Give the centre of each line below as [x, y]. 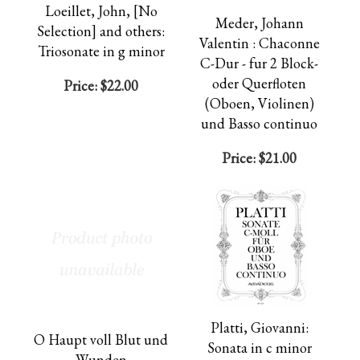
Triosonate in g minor [101, 51]
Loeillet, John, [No [101, 11]
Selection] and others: [101, 31]
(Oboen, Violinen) [259, 103]
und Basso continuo [259, 123]
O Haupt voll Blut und [101, 340]
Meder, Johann [259, 23]
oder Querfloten [259, 83]
